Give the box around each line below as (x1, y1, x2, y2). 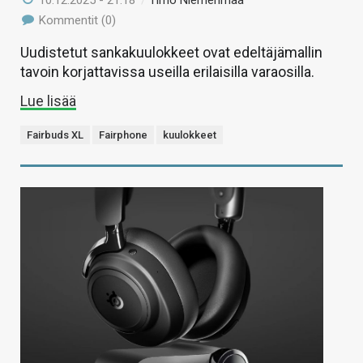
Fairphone (99, 128, 147, 141)
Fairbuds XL (27, 128, 83, 141)
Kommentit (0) (36, 12, 117, 28)
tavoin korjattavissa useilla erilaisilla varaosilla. (20, 62, 314, 80)
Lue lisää (20, 92, 76, 109)
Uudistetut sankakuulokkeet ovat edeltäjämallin (20, 43, 322, 61)
